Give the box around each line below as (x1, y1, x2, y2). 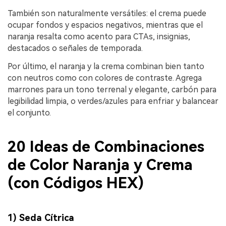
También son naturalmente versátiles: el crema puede (8, 9, 206, 18)
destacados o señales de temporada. (8, 43, 143, 53)
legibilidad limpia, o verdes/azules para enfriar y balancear (8, 96, 218, 106)
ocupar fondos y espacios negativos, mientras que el (8, 20, 203, 30)
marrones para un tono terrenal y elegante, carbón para (8, 84, 216, 94)
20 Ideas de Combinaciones (8, 138, 204, 156)
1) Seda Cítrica (8, 212, 74, 223)
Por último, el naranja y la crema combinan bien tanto (8, 61, 204, 71)
